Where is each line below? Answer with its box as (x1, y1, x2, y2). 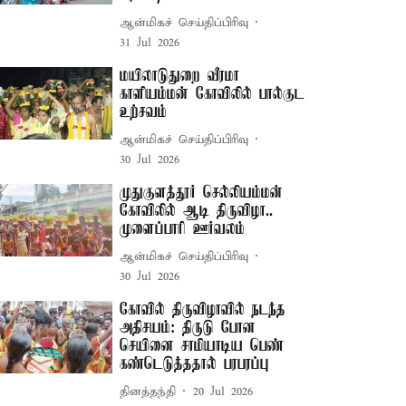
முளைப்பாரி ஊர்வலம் (120, 220, 246, 238)
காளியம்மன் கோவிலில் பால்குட (120, 85, 305, 103)
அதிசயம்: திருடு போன (120, 319, 256, 337)
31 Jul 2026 (120, 35, 180, 51)
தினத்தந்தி (120, 383, 177, 400)
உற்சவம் (120, 103, 168, 121)
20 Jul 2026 (193, 383, 254, 400)
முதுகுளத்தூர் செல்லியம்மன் (120, 184, 284, 202)
